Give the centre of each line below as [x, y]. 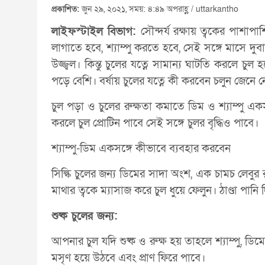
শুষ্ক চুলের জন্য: [84, 216]
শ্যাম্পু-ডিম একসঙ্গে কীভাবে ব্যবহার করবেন [141, 148]
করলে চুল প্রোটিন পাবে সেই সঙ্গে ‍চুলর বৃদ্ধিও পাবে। [155, 123]
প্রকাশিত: [65, 9]
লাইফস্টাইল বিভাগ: [96, 31]
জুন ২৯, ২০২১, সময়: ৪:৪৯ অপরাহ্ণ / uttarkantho [159, 9]
